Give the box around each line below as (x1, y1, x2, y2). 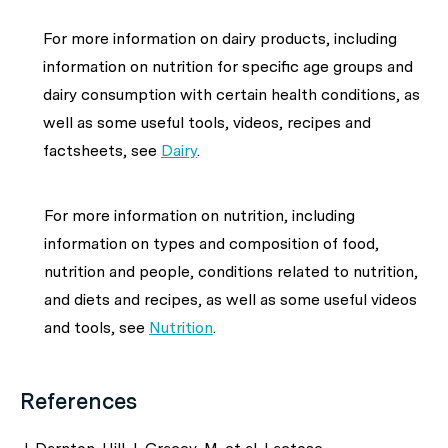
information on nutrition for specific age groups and (43, 57, 413, 76)
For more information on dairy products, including (43, 29, 397, 48)
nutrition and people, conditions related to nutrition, (44, 262, 418, 281)
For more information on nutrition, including (44, 206, 355, 225)
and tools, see (44, 318, 149, 337)
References (20, 388, 137, 414)
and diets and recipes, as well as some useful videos (44, 290, 417, 309)
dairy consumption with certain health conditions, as (43, 85, 420, 104)
